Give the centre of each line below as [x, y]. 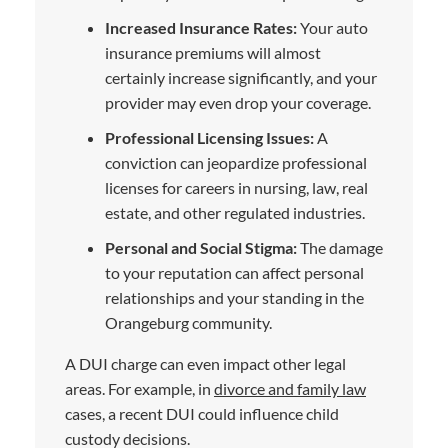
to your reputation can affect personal [234, 272]
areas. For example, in [139, 388]
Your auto [332, 27]
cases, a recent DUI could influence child [202, 413]
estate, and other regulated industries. [235, 212]
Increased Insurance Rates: [201, 27]
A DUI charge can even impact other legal [205, 363]
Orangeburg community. [188, 322]
